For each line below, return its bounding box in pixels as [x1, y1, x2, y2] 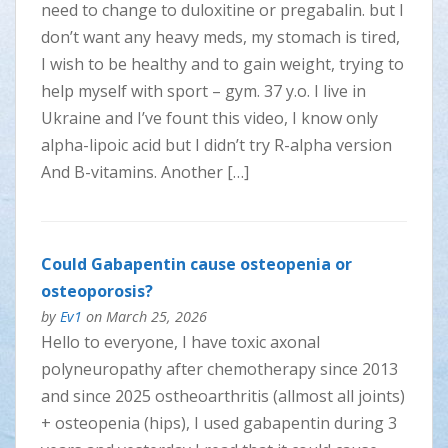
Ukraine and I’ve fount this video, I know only [40, 107, 378, 130]
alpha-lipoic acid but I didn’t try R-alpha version [40, 134, 392, 157]
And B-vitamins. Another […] [40, 161, 249, 184]
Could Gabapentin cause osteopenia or [40, 253, 352, 276]
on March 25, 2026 [81, 307, 207, 327]
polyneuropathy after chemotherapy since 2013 [40, 358, 398, 381]
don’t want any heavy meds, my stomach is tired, [40, 26, 400, 49]
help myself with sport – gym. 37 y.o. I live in [40, 80, 366, 103]
